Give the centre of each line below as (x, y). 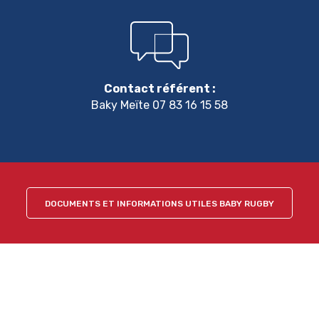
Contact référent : (159, 88)
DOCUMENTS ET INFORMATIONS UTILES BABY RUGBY (159, 203)
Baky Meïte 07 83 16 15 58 (159, 105)
